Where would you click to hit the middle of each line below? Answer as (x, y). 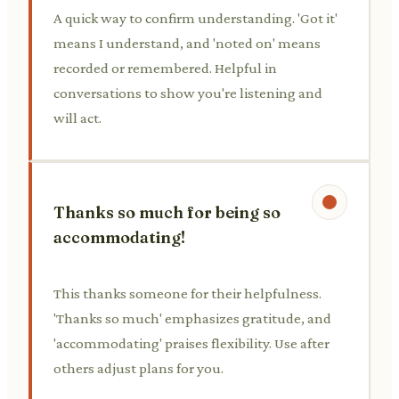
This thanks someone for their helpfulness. (187, 293)
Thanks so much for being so (167, 212)
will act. (77, 118)
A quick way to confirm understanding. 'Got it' (195, 18)
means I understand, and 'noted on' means (187, 43)
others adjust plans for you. (138, 368)
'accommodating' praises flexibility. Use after (191, 343)
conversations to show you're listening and (188, 93)
